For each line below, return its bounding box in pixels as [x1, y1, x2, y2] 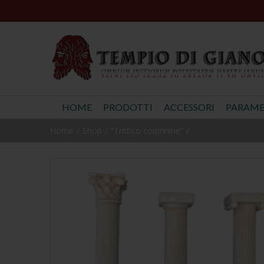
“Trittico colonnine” [110, 125, 183, 137]
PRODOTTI [103, 101, 153, 113]
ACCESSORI [163, 101, 214, 113]
